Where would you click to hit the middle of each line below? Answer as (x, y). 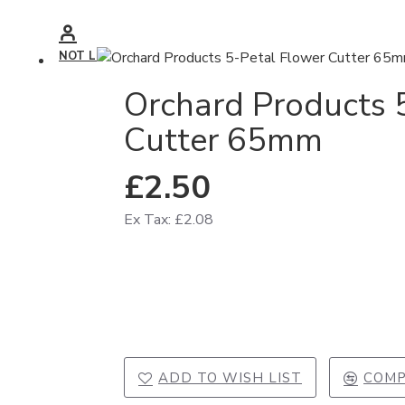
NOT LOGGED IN (109, 56)
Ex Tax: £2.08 (169, 219)
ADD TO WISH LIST (230, 378)
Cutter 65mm (223, 140)
